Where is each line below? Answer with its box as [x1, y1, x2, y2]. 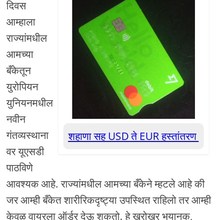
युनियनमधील [6, 96, 54, 110]
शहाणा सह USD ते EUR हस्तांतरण [68, 129, 199, 143]
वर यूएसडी [6, 144, 45, 159]
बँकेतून [6, 63, 31, 78]
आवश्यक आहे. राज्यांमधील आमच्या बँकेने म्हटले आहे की [6, 177, 205, 191]
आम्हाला [6, 15, 36, 29]
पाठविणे [6, 161, 33, 175]
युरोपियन [6, 80, 39, 94]
